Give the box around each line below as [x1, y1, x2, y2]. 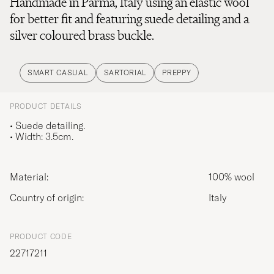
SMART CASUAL [28, 67, 88, 77]
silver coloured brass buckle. [10, 26, 154, 43]
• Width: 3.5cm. [10, 130, 73, 143]
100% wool [209, 170, 254, 183]
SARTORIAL [103, 67, 147, 77]
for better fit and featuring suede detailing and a [10, 10, 249, 27]
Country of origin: [17, 191, 84, 204]
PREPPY [162, 67, 191, 77]
